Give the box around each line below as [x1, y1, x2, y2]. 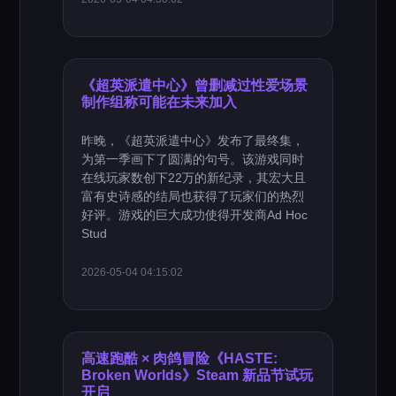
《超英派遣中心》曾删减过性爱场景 [81, 77, 308, 93]
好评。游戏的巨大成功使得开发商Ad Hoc [81, 208, 308, 222]
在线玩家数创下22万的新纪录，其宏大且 [81, 171, 307, 185]
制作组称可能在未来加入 [81, 94, 238, 110]
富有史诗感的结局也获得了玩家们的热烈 [81, 189, 305, 203]
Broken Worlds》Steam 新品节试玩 [81, 367, 314, 383]
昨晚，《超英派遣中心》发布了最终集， [81, 133, 305, 148]
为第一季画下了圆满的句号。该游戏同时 [81, 152, 305, 166]
